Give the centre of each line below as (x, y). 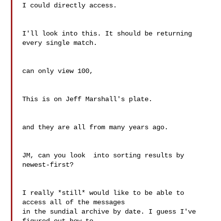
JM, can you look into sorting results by (103, 155)
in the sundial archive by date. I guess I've (109, 212)
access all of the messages (74, 202)
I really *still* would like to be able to (103, 193)
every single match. (60, 43)
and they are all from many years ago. (95, 127)
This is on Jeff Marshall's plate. (88, 99)
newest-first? (48, 165)
